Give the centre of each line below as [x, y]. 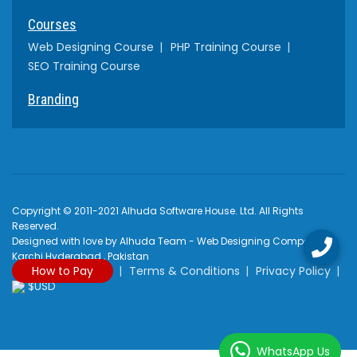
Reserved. [35, 226]
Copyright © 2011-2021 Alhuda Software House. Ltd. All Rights [158, 210]
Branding [53, 99]
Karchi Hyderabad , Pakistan [80, 256]
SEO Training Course [84, 66]
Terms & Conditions [184, 271]
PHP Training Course [226, 47]
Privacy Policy [293, 271]
